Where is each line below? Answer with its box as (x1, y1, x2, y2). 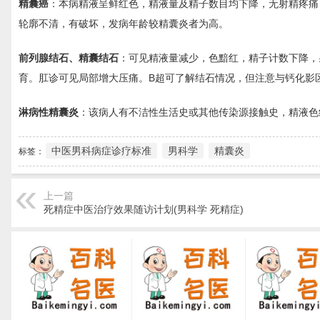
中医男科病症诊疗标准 (51, 145, 151, 156)
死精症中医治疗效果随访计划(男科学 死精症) (44, 203, 244, 215)
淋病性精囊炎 (19, 106, 79, 118)
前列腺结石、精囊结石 (19, 52, 119, 64)
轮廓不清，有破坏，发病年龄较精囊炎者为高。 (19, 18, 229, 29)
